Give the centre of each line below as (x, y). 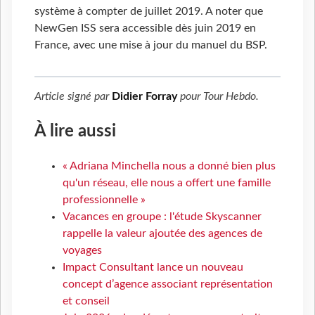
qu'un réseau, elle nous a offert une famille (167, 183)
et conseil (86, 301)
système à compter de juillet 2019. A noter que (149, 11)
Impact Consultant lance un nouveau (153, 268)
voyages (82, 251)
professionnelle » (104, 200)
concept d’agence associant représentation (168, 284)
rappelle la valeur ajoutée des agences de (162, 234)
